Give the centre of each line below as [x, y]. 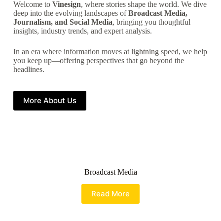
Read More [110, 194]
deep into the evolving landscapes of [71, 13]
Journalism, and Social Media [63, 22]
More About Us [50, 101]
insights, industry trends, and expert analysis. [82, 31]
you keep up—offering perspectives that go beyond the [98, 60]
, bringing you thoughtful [151, 22]
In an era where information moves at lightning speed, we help [110, 51]
